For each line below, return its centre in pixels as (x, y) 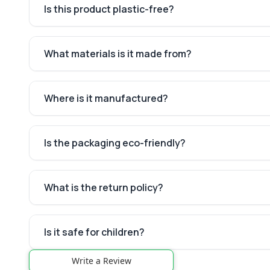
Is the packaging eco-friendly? (115, 143)
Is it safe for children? (94, 232)
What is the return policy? (104, 187)
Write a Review (101, 261)
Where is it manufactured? (106, 98)
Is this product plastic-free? (109, 9)
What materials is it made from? (118, 54)
